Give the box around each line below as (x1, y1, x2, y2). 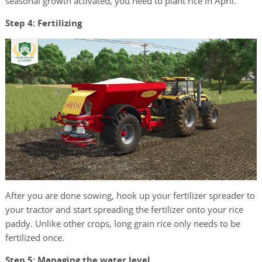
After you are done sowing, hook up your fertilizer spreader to (5, 189, 255, 202)
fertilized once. (5, 232, 67, 244)
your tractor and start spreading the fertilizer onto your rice (5, 204, 243, 216)
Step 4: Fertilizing (5, 17, 82, 30)
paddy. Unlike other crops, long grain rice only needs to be (5, 218, 240, 230)
